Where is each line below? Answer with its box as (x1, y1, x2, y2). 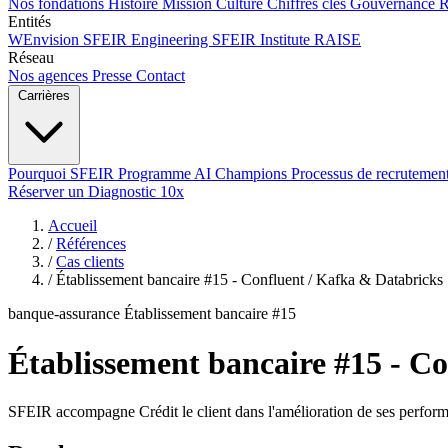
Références (56, 235, 126, 253)
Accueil (48, 217, 97, 235)
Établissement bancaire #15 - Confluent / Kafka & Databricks (56, 271, 443, 289)
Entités (8, 13, 51, 31)
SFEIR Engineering (83, 31, 212, 49)
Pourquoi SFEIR (8, 165, 118, 183)
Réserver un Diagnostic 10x (8, 183, 184, 201)
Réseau (8, 49, 54, 67)
